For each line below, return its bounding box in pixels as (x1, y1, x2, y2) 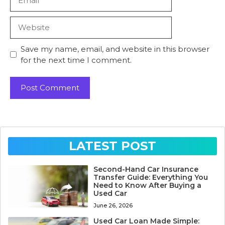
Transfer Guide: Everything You (93, 173, 208, 182)
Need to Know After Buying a (93, 181, 202, 190)
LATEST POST (69, 139, 156, 154)
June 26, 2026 (93, 202, 133, 209)
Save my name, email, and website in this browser (20, 44, 209, 54)
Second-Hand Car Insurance (93, 165, 199, 174)
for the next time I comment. (20, 55, 132, 65)
